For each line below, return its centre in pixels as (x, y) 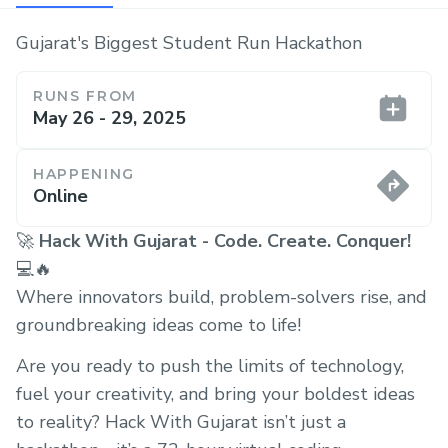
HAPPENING (84, 173)
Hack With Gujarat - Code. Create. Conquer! (225, 240)
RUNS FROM (85, 95)
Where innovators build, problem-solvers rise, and (221, 296)
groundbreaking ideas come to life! (158, 324)
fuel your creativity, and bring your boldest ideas (215, 394)
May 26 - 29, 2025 (109, 117)
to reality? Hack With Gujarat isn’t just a (181, 422)
